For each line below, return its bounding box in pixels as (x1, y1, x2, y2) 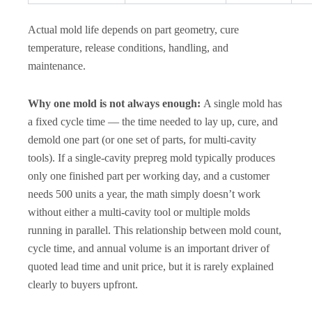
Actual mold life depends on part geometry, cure (28, 23, 239, 36)
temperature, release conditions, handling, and (28, 41, 228, 54)
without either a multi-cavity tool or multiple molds (28, 205, 250, 218)
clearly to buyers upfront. (28, 278, 138, 290)
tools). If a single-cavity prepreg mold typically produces (28, 151, 275, 164)
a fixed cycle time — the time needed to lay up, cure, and (28, 115, 278, 127)
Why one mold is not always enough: (28, 97, 201, 109)
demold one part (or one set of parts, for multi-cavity (28, 133, 256, 146)
